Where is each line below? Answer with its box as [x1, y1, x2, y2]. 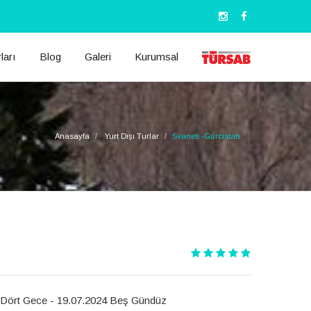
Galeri [85, 51, 111, 62]
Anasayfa [55, 131, 90, 140]
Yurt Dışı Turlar [105, 131, 159, 140]
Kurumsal [135, 51, 178, 62]
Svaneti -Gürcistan [172, 131, 240, 140]
